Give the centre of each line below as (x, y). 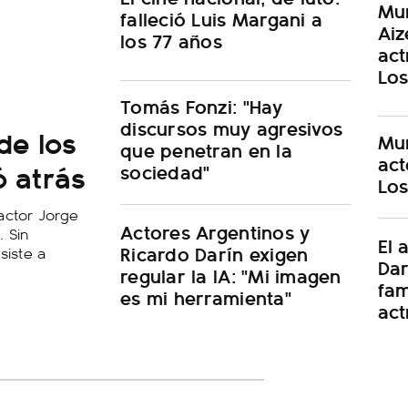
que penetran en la (206, 150)
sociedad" (165, 172)
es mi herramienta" (206, 297)
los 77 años (171, 41)
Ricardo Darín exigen (214, 254)
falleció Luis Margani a (222, 19)
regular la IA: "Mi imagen (231, 275)
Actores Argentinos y (215, 232)
